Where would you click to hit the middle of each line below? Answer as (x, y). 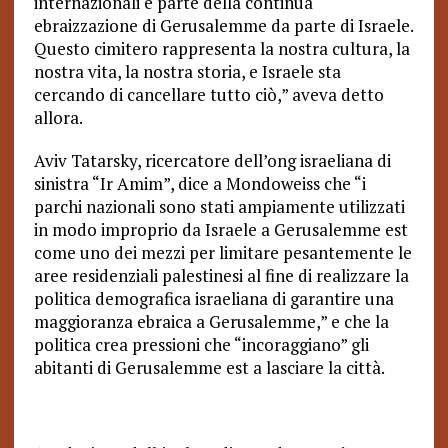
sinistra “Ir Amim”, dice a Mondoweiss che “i (199, 183)
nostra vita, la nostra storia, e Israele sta (187, 71)
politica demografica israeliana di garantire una (213, 298)
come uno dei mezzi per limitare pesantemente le (222, 252)
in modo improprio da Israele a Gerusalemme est (220, 229)
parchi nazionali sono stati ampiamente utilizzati (219, 206)
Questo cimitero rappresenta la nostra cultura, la (221, 48)
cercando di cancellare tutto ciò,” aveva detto (208, 94)
